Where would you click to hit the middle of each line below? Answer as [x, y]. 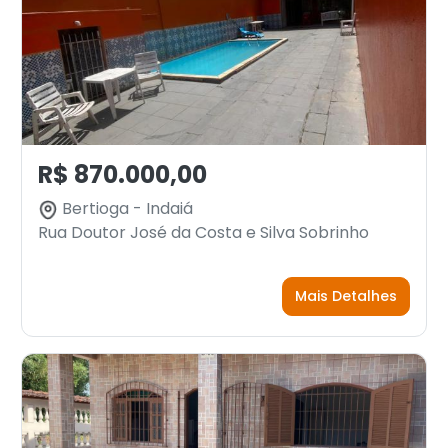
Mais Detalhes [346, 296]
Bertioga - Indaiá [125, 208]
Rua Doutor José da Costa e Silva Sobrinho [203, 232]
